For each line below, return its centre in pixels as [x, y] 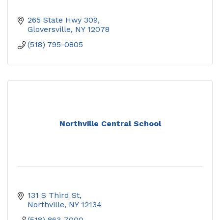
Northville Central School [110, 123]
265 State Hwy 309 [63, 20]
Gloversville [49, 29]
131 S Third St [54, 195]
